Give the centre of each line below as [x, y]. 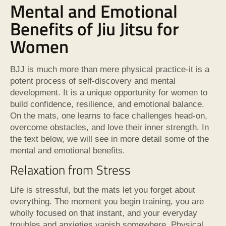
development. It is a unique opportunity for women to [109, 92]
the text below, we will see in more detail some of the [109, 139]
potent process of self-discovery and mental [93, 81]
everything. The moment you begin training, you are [107, 201]
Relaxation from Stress [70, 169]
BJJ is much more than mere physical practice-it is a [110, 69]
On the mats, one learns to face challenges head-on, [109, 116]
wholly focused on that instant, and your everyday [104, 213]
